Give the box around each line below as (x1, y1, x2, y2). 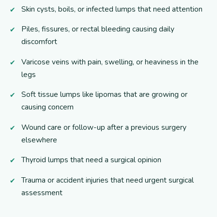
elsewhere (21, 134, 57, 145)
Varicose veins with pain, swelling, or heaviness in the (21, 56, 199, 67)
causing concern (21, 102, 74, 112)
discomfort (21, 36, 57, 47)
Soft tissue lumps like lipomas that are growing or (21, 89, 187, 100)
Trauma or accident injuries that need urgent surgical (21, 174, 194, 185)
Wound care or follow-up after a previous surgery (21, 122, 186, 132)
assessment (21, 187, 62, 198)
